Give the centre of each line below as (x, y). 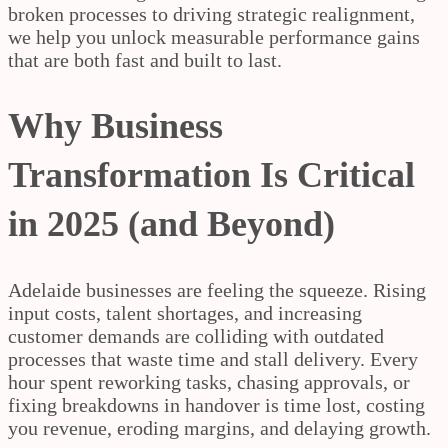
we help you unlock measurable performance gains (214, 37)
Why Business (115, 125)
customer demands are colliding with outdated (196, 335)
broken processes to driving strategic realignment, (211, 14)
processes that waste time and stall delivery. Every (213, 358)
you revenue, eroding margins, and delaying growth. (219, 427)
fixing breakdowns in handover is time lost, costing (216, 404)
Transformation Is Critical (211, 174)
